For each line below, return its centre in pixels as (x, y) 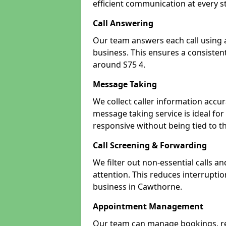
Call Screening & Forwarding (150, 145)
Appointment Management (148, 206)
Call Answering (123, 23)
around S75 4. (119, 65)
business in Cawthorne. (137, 187)
